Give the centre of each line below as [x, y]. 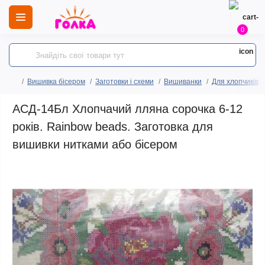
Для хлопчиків [235, 82]
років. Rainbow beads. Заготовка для [113, 127]
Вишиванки [183, 82]
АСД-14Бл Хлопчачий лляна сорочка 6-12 [127, 109]
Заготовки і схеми [125, 82]
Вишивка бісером [56, 82]
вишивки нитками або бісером [95, 144]
